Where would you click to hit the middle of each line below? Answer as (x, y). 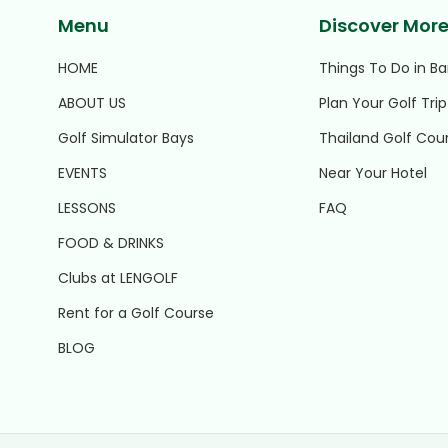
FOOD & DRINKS (111, 243)
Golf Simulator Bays (126, 138)
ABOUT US (92, 103)
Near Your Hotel (372, 173)
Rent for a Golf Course (136, 313)
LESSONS (87, 208)
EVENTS (83, 173)
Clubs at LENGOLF (118, 278)
